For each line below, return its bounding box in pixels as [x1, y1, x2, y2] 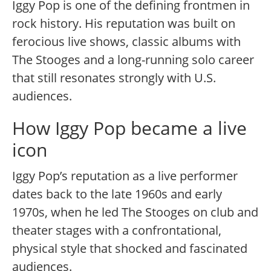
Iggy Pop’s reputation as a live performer [12, 168, 238, 184]
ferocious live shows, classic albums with [12, 33, 241, 50]
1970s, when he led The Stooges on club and [12, 204, 258, 221]
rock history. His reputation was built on [12, 15, 235, 32]
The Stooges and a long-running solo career [12, 51, 254, 68]
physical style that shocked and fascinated [12, 240, 247, 257]
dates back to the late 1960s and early [12, 186, 222, 203]
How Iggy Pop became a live [12, 116, 247, 141]
